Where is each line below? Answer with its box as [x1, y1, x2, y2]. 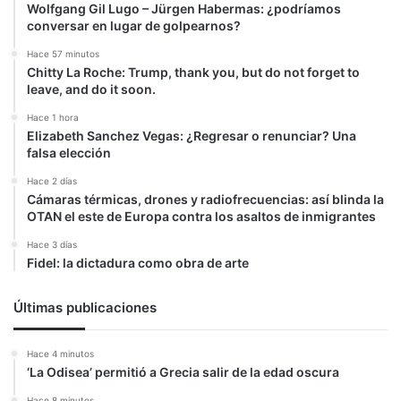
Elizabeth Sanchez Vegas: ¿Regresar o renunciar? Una [27, 127, 356, 143]
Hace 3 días [27, 238, 77, 250]
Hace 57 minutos [27, 47, 99, 59]
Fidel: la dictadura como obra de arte [27, 254, 249, 270]
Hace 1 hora [27, 111, 79, 123]
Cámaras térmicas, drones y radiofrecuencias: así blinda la [27, 191, 384, 207]
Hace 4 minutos [27, 347, 94, 359]
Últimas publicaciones [13, 298, 157, 316]
